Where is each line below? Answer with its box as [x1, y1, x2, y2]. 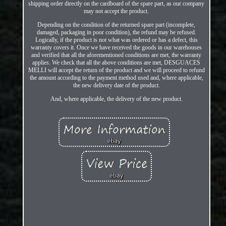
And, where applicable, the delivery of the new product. [50, 95, 183, 102]
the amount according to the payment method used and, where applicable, [29, 74, 203, 81]
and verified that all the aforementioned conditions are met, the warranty [31, 51, 202, 59]
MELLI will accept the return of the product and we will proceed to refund [28, 66, 205, 74]
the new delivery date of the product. [73, 81, 160, 89]
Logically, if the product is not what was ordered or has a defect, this [35, 36, 198, 43]
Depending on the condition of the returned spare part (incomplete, [37, 21, 196, 28]
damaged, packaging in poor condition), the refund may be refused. [36, 28, 196, 36]
